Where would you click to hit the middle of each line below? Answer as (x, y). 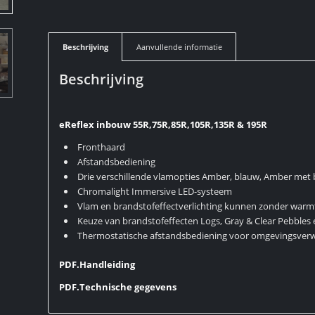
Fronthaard (102, 147)
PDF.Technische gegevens (118, 287)
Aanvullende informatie (180, 47)
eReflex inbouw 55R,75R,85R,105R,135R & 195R (163, 125)
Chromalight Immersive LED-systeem (155, 192)
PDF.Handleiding (97, 265)
